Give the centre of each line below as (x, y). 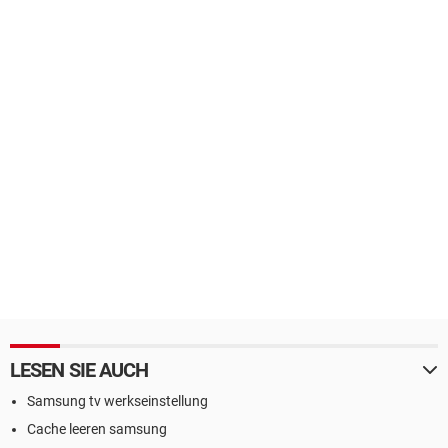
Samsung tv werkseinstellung (117, 401)
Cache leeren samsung (97, 429)
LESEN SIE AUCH (79, 370)
